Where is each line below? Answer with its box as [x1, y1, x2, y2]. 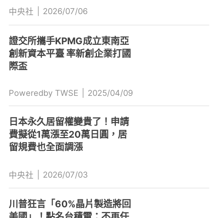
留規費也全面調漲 [8, 141, 83, 153]
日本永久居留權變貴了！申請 [8, 115, 129, 127]
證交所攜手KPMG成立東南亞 [8, 35, 129, 47]
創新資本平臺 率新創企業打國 [8, 47, 131, 59]
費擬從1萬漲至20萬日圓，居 [8, 128, 127, 140]
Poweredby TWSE [8, 88, 78, 98]
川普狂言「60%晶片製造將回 [8, 198, 131, 210]
